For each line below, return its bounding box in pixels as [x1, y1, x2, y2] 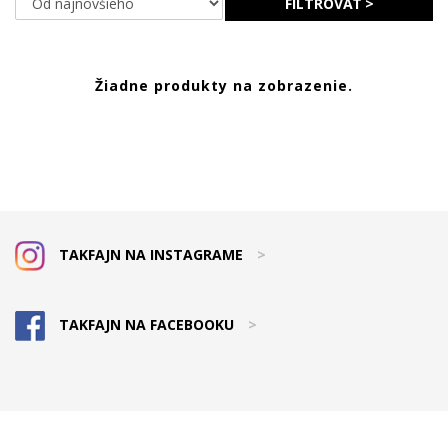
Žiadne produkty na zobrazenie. [95, 75, 353, 95]
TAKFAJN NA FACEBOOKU [55, 314, 238, 334]
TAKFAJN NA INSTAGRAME [55, 244, 247, 264]
